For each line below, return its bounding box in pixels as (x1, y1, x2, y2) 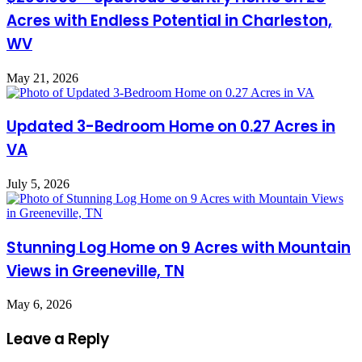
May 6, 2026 (6, 297, 72, 312)
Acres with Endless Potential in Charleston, (6, 9, 332, 32)
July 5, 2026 (6, 177, 69, 191)
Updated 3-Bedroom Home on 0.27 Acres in (6, 116, 335, 138)
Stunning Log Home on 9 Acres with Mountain (6, 236, 351, 259)
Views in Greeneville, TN (6, 259, 184, 282)
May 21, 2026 (6, 70, 78, 85)
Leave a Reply (6, 328, 109, 351)
